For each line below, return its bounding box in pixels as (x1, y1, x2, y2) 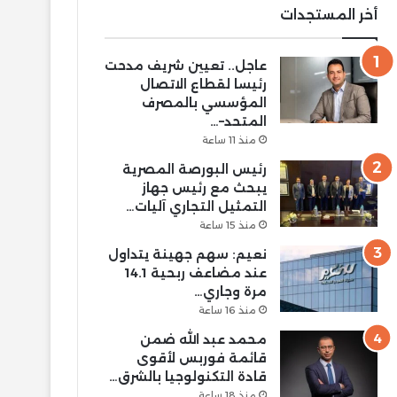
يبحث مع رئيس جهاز (141, 179, 267, 196)
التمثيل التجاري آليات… (125, 198, 267, 214)
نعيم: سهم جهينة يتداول (107, 245, 267, 262)
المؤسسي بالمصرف (141, 94, 267, 111)
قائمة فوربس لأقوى (136, 349, 267, 366)
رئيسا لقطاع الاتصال (139, 75, 267, 92)
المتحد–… (209, 113, 267, 129)
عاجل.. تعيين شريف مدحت (104, 57, 267, 74)
